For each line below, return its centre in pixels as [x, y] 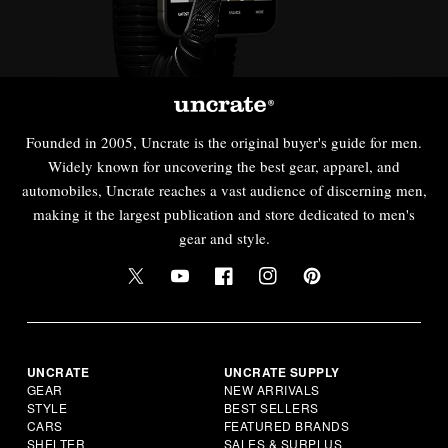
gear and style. [224, 237]
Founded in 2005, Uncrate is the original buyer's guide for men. [224, 141]
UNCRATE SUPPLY [281, 371]
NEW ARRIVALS [271, 389]
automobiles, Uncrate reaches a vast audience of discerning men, [224, 189]
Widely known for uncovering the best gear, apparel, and [224, 165]
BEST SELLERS [271, 407]
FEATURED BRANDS [286, 425]
